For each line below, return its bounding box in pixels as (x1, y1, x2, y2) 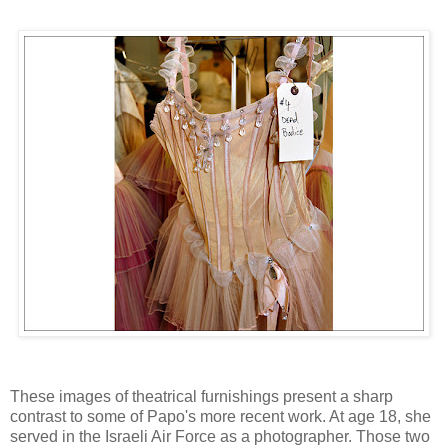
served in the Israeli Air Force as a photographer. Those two (10, 427, 430, 445)
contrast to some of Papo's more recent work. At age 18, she (10, 407, 431, 425)
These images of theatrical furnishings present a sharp (10, 387, 393, 405)
